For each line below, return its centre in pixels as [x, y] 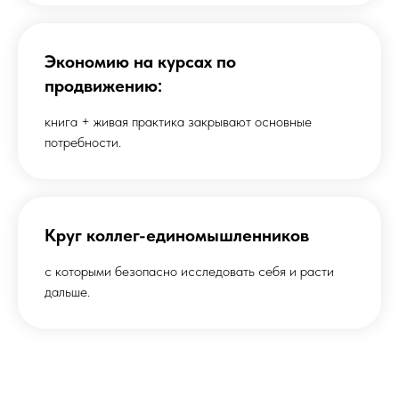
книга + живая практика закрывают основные [178, 121]
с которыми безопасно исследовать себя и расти [189, 271]
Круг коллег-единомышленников [177, 235]
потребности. [83, 142]
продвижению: [103, 85]
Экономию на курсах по [140, 61]
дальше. [67, 291]
